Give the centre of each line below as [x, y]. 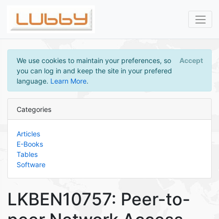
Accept [191, 60]
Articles [28, 133]
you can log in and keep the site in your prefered [94, 70]
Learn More [68, 81]
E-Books [30, 144]
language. [33, 81]
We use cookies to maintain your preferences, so [94, 60]
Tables [27, 154]
